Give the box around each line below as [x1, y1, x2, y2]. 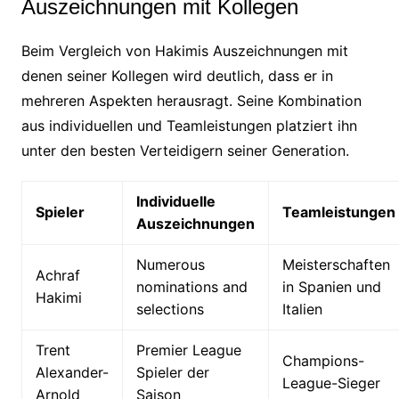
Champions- [281, 351, 364, 370]
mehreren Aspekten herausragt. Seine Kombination [20, 91, 362, 110]
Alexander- [35, 362, 109, 381]
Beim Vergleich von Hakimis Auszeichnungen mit [20, 41, 348, 60]
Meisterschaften [281, 255, 390, 273]
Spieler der [135, 362, 209, 381]
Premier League [135, 340, 241, 359]
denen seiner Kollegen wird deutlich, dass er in [20, 66, 333, 85]
